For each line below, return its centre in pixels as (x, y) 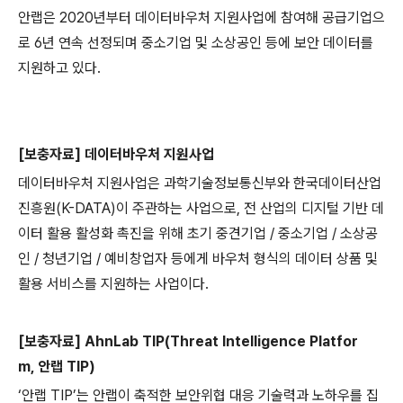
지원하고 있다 (58, 67)
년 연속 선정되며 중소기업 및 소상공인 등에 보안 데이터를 (208, 42)
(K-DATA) (86, 208)
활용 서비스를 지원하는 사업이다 (112, 283)
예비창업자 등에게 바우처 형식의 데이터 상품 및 (241, 258)
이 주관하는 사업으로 (176, 208)
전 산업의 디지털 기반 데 (314, 208)
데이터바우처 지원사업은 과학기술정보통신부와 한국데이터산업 (200, 183)
